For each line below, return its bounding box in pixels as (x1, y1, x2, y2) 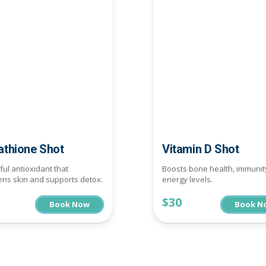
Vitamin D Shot (162, 141, 239, 156)
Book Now (49, 198, 90, 210)
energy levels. (162, 174, 213, 185)
